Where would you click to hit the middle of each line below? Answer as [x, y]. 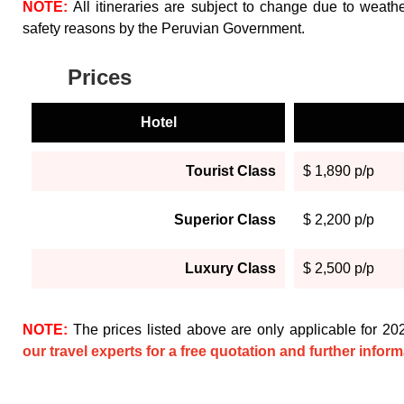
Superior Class [225, 219]
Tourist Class [231, 170]
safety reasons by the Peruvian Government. [164, 28]
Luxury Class [230, 268]
